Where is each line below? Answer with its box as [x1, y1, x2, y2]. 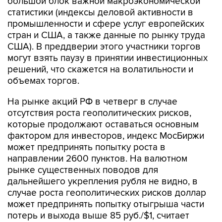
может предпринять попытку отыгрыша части [7, 199, 204, 210]
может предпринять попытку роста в [7, 142, 166, 153]
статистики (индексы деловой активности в [7, 7, 193, 18]
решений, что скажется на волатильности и [7, 64, 193, 75]
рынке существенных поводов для [7, 165, 158, 176]
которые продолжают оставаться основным [7, 119, 199, 130]
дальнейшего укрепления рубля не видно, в [7, 176, 198, 187]
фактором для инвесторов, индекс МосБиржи [7, 130, 204, 142]
